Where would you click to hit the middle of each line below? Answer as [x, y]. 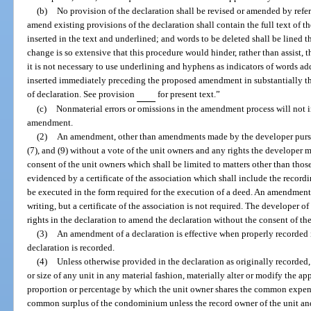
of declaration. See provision [82, 94]
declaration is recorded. [71, 247]
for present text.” [187, 94]
